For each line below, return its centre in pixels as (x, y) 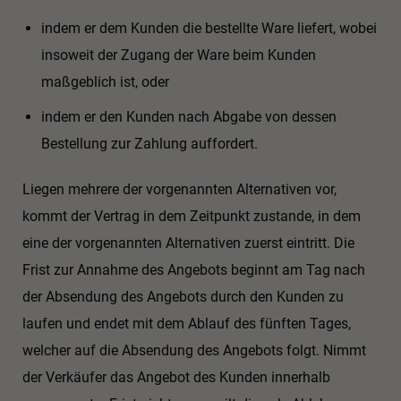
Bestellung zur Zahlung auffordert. (149, 144)
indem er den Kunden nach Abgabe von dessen (188, 117)
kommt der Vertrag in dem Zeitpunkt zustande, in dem (192, 217)
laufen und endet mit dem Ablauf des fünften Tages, (187, 324)
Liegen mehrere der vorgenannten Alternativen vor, (179, 190)
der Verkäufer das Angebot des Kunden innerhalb (176, 378)
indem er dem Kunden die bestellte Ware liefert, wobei (209, 28)
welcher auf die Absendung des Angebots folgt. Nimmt (194, 351)
